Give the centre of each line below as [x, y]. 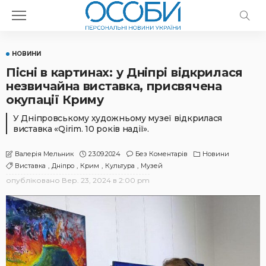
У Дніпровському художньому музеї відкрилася [118, 118]
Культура [120, 166]
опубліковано [33, 180]
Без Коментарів [161, 153]
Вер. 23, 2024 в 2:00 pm [106, 180]
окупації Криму [55, 100]
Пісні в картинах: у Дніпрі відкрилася [124, 72]
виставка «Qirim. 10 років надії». [81, 129]
